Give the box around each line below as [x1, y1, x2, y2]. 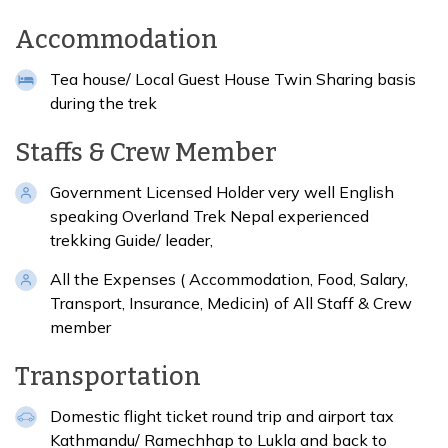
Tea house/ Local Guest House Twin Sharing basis [50, 69, 416, 90]
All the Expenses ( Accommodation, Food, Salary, [50, 269, 408, 290]
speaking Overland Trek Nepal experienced [50, 206, 369, 227]
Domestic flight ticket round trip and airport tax [50, 406, 394, 427]
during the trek [50, 93, 157, 114]
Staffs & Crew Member [15, 138, 277, 169]
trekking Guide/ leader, [50, 230, 217, 251]
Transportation [15, 362, 201, 393]
